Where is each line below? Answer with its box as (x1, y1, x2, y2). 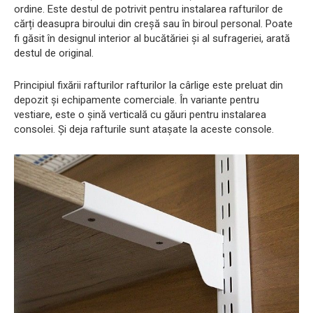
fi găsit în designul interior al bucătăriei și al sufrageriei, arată (14, 32, 290, 45)
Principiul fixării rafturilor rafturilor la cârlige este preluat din (14, 79, 283, 92)
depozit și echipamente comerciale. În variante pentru (14, 94, 259, 107)
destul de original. (14, 47, 94, 60)
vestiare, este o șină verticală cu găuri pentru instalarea (14, 108, 266, 122)
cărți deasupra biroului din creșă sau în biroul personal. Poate (14, 17, 293, 31)
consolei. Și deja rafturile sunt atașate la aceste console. (14, 123, 274, 136)
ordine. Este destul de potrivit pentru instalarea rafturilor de (14, 3, 283, 16)
